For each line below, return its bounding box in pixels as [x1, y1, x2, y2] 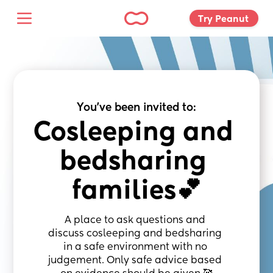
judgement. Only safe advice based [48, 256, 222, 266]
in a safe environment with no [63, 243, 207, 252]
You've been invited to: [77, 102, 196, 113]
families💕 [71, 179, 202, 205]
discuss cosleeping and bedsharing [48, 229, 222, 239]
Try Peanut [198, 14, 251, 24]
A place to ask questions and [65, 216, 206, 225]
